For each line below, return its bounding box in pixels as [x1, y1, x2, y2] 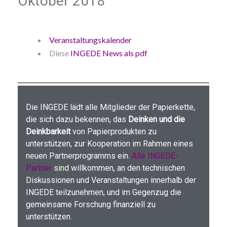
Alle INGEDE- [132, 151, 178, 161]
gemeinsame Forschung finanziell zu [26, 200, 156, 210]
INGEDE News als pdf [70, 48, 147, 58]
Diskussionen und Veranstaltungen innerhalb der [26, 175, 196, 185]
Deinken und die [128, 115, 185, 125]
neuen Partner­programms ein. [26, 151, 132, 161]
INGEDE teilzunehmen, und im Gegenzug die [26, 187, 181, 198]
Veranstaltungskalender [49, 35, 132, 45]
